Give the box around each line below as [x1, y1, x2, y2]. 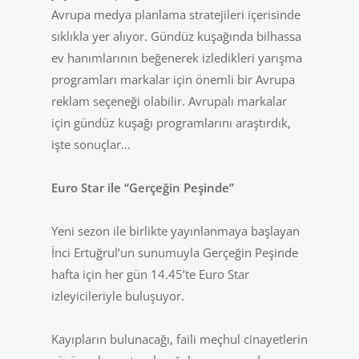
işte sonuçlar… [51, 136, 131, 152]
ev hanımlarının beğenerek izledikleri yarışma [51, 50, 302, 66]
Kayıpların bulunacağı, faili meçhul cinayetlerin [51, 331, 308, 347]
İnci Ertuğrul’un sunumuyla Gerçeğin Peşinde [51, 244, 298, 260]
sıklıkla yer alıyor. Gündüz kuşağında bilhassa [51, 28, 301, 44]
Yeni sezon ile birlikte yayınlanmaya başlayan [51, 223, 300, 239]
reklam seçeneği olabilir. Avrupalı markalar [51, 93, 287, 109]
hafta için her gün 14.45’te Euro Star [51, 266, 249, 282]
